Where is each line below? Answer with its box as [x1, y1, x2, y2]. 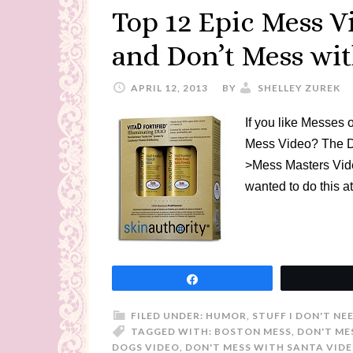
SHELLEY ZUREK [258, 82, 340, 94]
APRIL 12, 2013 [131, 82, 208, 94]
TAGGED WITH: [131, 325, 214, 337]
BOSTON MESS [214, 325, 292, 337]
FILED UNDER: [131, 310, 206, 321]
